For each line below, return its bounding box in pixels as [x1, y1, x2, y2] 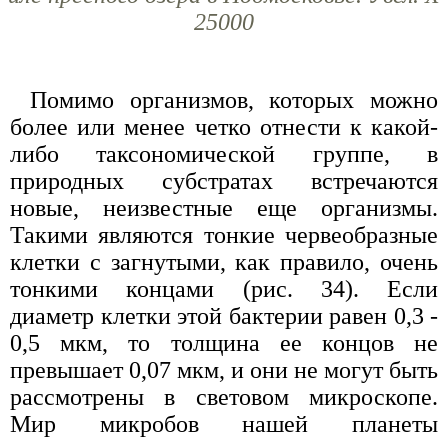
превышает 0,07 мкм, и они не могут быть [10, 356, 438, 383]
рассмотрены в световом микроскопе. [10, 383, 438, 410]
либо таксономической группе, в [10, 140, 438, 167]
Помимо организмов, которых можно [30, 86, 438, 113]
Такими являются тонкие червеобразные [10, 221, 438, 248]
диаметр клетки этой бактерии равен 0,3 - [10, 302, 438, 329]
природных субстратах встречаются [10, 167, 438, 194]
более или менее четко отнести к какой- [10, 113, 438, 140]
